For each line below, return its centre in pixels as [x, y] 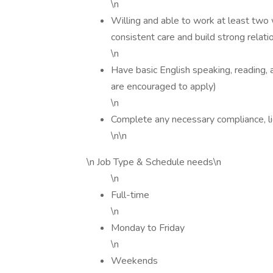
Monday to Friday [148, 228]
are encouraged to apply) [164, 87]
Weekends [134, 261]
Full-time [130, 195]
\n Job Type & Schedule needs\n [154, 162]
